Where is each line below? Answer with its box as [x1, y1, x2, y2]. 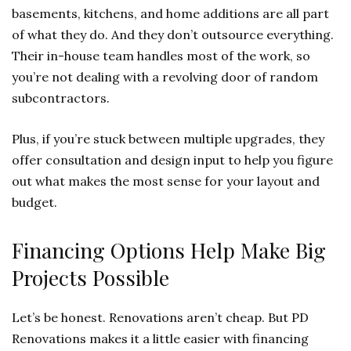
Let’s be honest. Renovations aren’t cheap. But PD [12, 309, 309, 325]
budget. [12, 194, 57, 210]
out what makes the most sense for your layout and [12, 172, 320, 189]
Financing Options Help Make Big [12, 235, 326, 264]
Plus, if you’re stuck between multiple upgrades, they [12, 130, 324, 147]
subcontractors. [12, 89, 110, 106]
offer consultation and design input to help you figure [12, 151, 333, 168]
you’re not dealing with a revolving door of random [12, 68, 318, 85]
